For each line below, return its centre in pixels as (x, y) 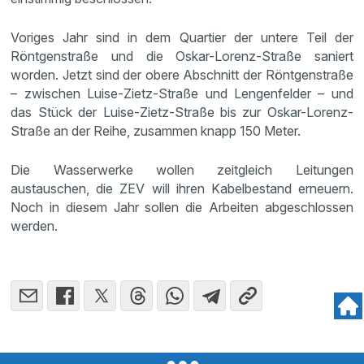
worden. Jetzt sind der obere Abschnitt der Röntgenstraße (182, 75)
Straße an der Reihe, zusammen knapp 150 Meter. (156, 131)
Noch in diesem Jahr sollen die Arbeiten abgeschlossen (182, 207)
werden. (35, 226)
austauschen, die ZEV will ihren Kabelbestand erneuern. (182, 188)
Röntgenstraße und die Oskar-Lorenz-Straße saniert (182, 56)
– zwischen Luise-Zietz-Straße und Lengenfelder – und (182, 93)
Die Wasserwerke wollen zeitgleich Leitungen (182, 170)
